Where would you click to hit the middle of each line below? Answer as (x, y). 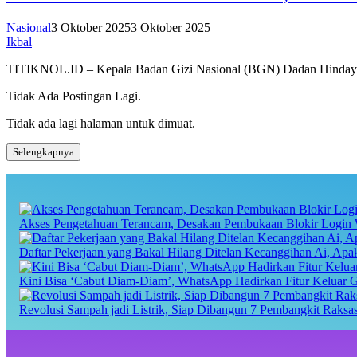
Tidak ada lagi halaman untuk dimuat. (101, 124)
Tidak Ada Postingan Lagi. (74, 96)
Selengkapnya (43, 152)
